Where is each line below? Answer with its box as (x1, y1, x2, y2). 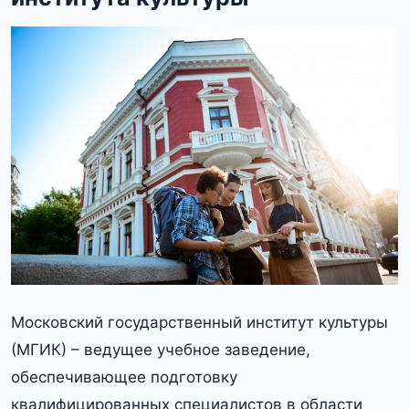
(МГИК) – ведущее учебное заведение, (11, 341, 310, 360)
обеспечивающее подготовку (11, 368, 237, 387)
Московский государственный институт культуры (11, 313, 388, 332)
